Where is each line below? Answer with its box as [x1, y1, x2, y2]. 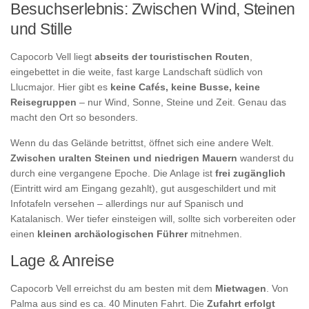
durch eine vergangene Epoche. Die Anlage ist [10, 167, 215, 179]
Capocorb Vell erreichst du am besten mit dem [10, 282, 215, 294]
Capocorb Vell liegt [10, 51, 94, 63]
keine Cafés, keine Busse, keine [110, 81, 260, 93]
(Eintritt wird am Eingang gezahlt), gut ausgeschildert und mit [10, 182, 276, 194]
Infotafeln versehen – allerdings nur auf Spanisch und [10, 197, 243, 209]
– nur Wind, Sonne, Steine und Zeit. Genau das [77, 97, 286, 108]
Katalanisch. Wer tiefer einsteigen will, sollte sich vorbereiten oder [10, 212, 296, 224]
